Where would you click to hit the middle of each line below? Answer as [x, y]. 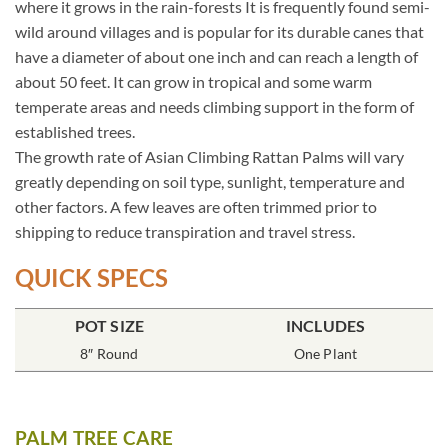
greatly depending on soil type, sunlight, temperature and [210, 181]
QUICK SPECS [91, 277]
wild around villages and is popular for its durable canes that [219, 31]
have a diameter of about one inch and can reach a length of [216, 56]
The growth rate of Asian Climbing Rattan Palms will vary [209, 156]
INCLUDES [325, 325]
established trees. [75, 131]
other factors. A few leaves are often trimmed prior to [196, 206]
